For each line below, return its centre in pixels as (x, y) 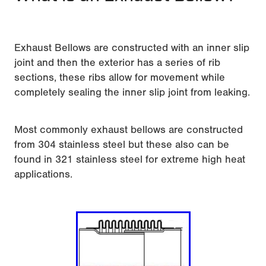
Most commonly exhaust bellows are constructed (129, 130)
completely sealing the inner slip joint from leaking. (132, 93)
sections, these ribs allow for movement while (120, 78)
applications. (43, 175)
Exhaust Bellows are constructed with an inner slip (132, 48)
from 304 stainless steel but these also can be (122, 145)
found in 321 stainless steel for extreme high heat (130, 160)
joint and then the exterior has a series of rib (117, 63)
